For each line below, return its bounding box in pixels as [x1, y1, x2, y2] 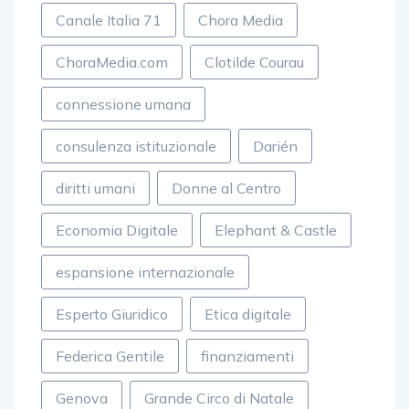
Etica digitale [204, 305, 291, 323]
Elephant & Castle [215, 221, 337, 239]
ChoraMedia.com [56, 53, 168, 71]
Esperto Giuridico [56, 305, 168, 323]
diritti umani [56, 179, 135, 197]
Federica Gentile [56, 347, 164, 365]
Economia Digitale [56, 221, 178, 239]
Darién [253, 137, 298, 155]
